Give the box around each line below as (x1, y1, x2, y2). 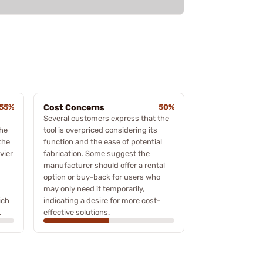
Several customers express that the (43, 114, 169, 123)
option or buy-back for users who (43, 173, 160, 181)
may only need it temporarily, (43, 184, 144, 193)
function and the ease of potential (43, 137, 162, 146)
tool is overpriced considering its (43, 126, 157, 134)
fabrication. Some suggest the (43, 149, 150, 158)
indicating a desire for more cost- (43, 196, 160, 205)
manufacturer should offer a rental (43, 161, 165, 170)
